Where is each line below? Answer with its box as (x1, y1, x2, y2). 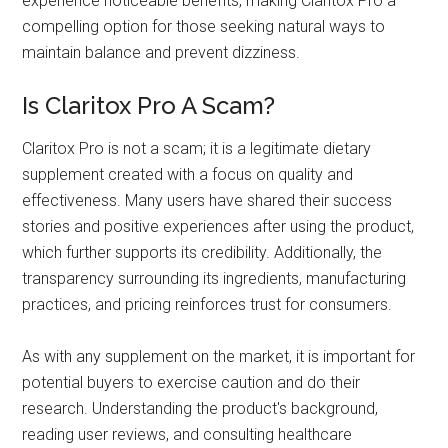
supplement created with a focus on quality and (22, 165, 354, 185)
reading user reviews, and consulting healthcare (22, 425, 353, 445)
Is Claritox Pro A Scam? (22, 91, 276, 121)
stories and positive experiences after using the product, (22, 217, 415, 237)
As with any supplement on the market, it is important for (22, 347, 416, 367)
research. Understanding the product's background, (22, 399, 379, 419)
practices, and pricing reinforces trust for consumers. (22, 295, 393, 315)
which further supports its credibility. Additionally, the (22, 243, 383, 263)
